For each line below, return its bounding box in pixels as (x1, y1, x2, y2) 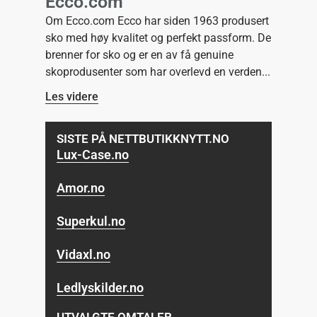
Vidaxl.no (57, 246, 111, 262)
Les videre (45, 89, 98, 103)
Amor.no (57, 180, 105, 195)
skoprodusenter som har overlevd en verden (45, 64, 262, 79)
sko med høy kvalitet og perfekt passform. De (45, 30, 271, 45)
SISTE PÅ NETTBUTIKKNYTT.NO (57, 131, 230, 146)
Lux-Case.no (57, 146, 129, 162)
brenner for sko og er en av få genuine (45, 47, 234, 62)
